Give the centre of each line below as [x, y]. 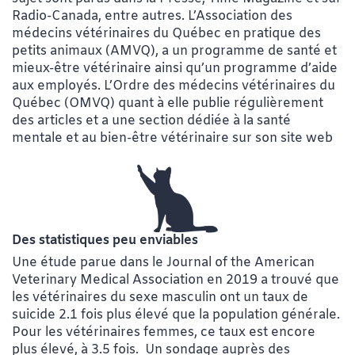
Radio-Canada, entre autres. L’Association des [152, 17]
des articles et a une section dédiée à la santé [151, 121]
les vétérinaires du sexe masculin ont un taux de [160, 298]
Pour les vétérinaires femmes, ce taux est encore [164, 333]
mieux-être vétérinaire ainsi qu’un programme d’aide [175, 69]
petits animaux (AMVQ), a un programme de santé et [174, 52]
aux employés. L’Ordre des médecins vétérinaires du [174, 86]
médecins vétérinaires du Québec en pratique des [166, 34]
